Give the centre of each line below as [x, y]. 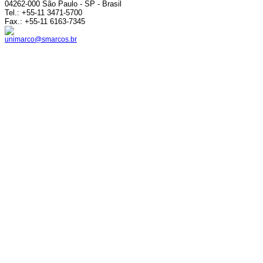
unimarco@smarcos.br [41, 39]
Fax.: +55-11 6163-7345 [45, 21]
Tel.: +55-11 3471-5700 [43, 13]
